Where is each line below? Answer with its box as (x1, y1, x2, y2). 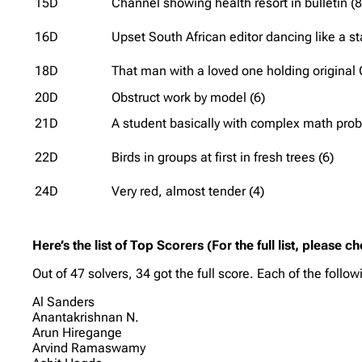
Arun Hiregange (32, 324, 123, 340)
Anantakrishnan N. (32, 309, 140, 325)
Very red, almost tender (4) (112, 183, 265, 199)
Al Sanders (32, 293, 95, 309)
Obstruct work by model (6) (112, 89, 266, 105)
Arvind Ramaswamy (32, 339, 146, 356)
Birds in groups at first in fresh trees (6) (112, 149, 335, 165)
